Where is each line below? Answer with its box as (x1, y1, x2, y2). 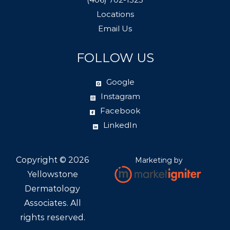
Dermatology (25, 183, 80, 194)
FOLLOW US (76, 50, 154, 65)
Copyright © (16, 155, 68, 165)
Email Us (98, 23, 132, 33)
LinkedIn (103, 120, 137, 130)
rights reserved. (20, 212, 85, 222)
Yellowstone (27, 169, 78, 179)
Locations (96, 9, 134, 19)
